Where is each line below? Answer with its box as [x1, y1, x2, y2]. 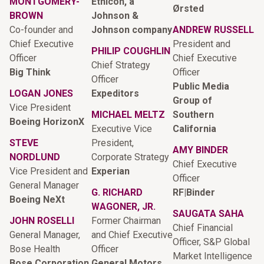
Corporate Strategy [91, 151, 169, 163]
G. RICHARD [91, 186, 143, 198]
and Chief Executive [91, 229, 173, 240]
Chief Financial [173, 222, 233, 233]
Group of [173, 94, 213, 106]
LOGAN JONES [9, 87, 73, 99]
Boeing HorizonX [9, 115, 84, 127]
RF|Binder [173, 186, 216, 198]
